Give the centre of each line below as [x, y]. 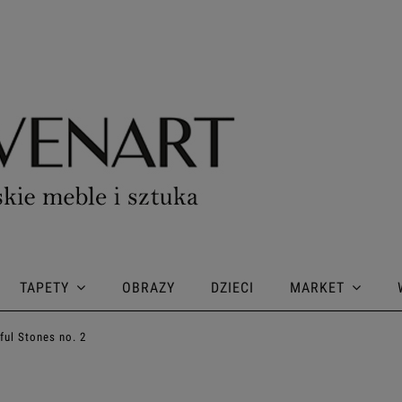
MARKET [317, 288]
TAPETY [44, 288]
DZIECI [232, 288]
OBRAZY [149, 288]
